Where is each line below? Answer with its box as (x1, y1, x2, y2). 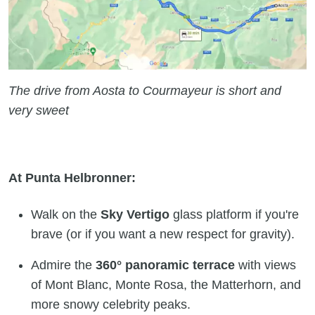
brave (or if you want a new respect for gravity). (31, 227, 295, 242)
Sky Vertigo (101, 207, 169, 222)
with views (235, 258, 296, 273)
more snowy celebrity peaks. (31, 297, 191, 312)
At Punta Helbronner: (8, 171, 136, 186)
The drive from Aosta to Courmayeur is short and (8, 84, 281, 98)
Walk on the (31, 207, 101, 222)
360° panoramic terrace (96, 258, 235, 273)
